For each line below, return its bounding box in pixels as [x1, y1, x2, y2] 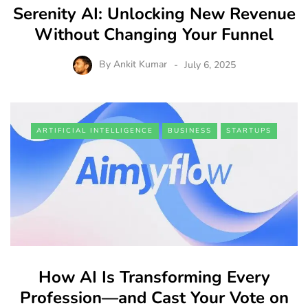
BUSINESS [168, 126, 212, 136]
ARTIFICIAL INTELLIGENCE [36, 126, 153, 136]
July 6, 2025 [184, 58, 236, 71]
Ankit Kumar [113, 58, 167, 71]
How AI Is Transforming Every [38, 266, 270, 289]
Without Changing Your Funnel [34, 23, 274, 45]
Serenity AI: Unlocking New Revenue [12, 2, 296, 25]
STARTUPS [226, 126, 272, 136]
